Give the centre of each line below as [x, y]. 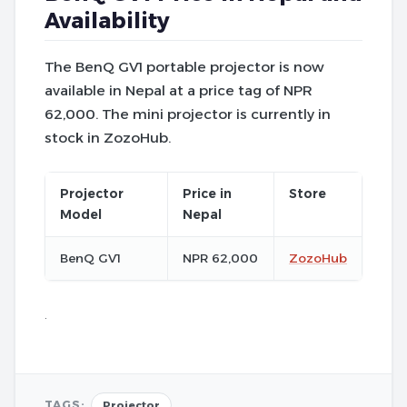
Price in [207, 193]
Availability [107, 20]
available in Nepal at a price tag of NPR [179, 90]
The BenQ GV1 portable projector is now [184, 66]
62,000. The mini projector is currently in [188, 114]
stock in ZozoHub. [108, 137]
